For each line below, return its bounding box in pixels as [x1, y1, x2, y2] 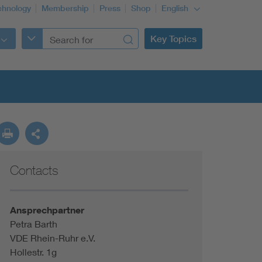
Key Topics [150, 33, 196, 44]
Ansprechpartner [9, 204, 84, 216]
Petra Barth [9, 218, 57, 229]
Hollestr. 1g [9, 246, 57, 257]
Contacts [9, 163, 58, 178]
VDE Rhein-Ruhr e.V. [9, 232, 95, 243]
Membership [42, 3, 89, 13]
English [161, 3, 191, 13]
